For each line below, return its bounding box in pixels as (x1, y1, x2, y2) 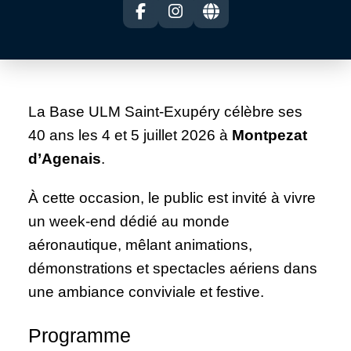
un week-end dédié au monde (28, 213, 230, 230)
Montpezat (232, 127, 307, 143)
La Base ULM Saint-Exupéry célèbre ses (28, 103, 302, 120)
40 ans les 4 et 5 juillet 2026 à (28, 127, 232, 143)
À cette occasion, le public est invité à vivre (28, 190, 316, 206)
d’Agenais (28, 150, 101, 167)
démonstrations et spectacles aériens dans (28, 260, 317, 277)
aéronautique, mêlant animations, (28, 237, 252, 253)
